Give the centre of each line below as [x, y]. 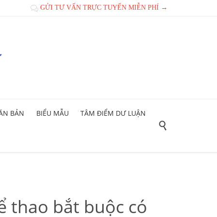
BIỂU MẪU [52, 113]
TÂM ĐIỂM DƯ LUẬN [113, 113]
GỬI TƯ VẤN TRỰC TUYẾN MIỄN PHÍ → [103, 8]
